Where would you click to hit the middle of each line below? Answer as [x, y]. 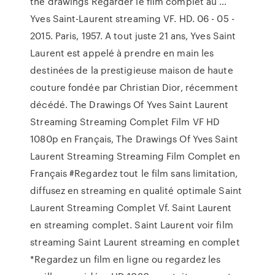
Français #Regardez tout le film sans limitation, [134, 173]
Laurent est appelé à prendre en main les [122, 53]
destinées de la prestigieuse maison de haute [132, 70]
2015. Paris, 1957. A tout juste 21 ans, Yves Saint [133, 36]
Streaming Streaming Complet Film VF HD [125, 122]
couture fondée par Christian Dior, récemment [134, 87]
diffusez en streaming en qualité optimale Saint [136, 190]
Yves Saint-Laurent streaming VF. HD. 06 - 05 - [132, 18]
